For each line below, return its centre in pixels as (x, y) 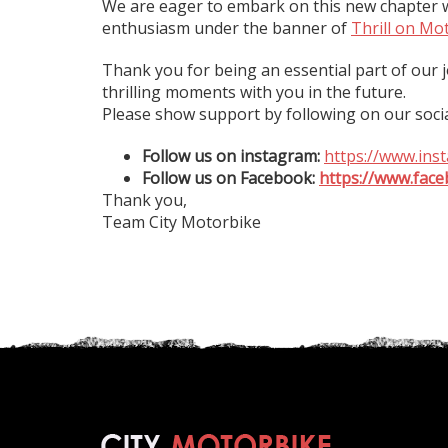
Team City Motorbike (181, 222)
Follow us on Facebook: (230, 178)
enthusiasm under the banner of (226, 28)
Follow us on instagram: (233, 156)
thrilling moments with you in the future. (254, 92)
